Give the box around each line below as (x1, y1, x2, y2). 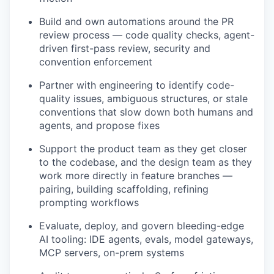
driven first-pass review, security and (39, 42, 210, 55)
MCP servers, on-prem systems (39, 246, 184, 259)
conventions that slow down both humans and (39, 106, 253, 119)
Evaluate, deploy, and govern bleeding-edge (39, 220, 244, 232)
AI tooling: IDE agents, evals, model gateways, (39, 233, 253, 246)
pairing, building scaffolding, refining (39, 183, 209, 196)
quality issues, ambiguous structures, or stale (39, 92, 248, 105)
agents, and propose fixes (39, 119, 160, 132)
